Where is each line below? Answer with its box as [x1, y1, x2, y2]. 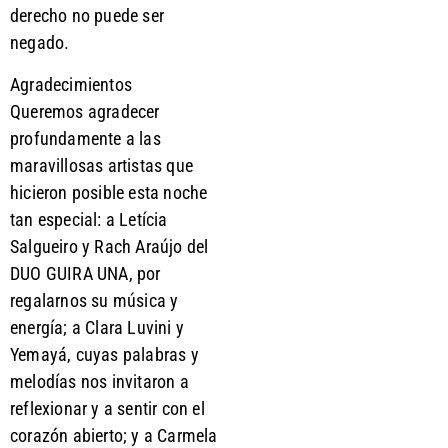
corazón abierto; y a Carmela [10, 424, 218, 446]
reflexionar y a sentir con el [10, 397, 205, 419]
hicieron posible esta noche [10, 181, 208, 203]
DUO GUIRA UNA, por [10, 262, 161, 284]
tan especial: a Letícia [10, 208, 168, 230]
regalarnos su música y [10, 289, 179, 311]
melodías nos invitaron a [10, 370, 189, 392]
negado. [10, 32, 70, 54]
